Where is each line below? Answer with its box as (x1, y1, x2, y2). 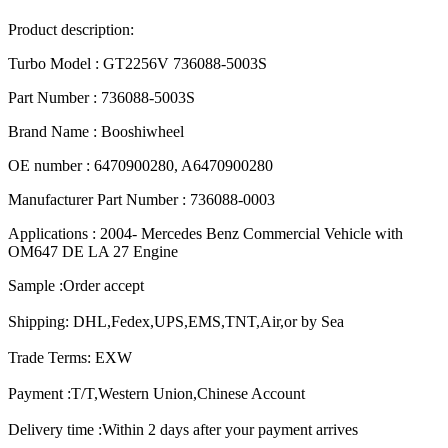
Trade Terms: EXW (8, 348, 136, 366)
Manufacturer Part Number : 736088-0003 (8, 190, 275, 208)
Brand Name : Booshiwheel (8, 122, 184, 140)
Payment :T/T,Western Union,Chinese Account (8, 384, 309, 402)
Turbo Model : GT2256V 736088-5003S (8, 54, 267, 72)
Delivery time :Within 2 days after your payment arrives (8, 420, 362, 438)
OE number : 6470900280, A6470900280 (8, 156, 273, 174)
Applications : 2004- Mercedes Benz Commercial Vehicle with (8, 224, 403, 242)
